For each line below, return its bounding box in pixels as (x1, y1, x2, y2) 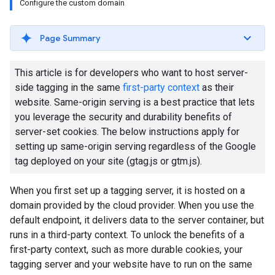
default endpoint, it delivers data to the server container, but (10, 214, 264, 226)
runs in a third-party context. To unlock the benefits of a (10, 229, 244, 241)
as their (199, 82, 234, 93)
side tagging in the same (15, 82, 123, 93)
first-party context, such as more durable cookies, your (10, 244, 242, 255)
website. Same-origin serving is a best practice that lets (15, 96, 255, 108)
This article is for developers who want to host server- (15, 67, 248, 79)
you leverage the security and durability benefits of (15, 111, 232, 123)
